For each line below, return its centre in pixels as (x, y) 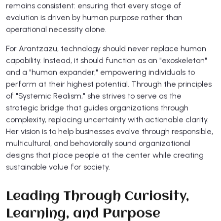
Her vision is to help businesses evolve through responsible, (110, 131)
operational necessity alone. (56, 29)
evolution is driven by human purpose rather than (94, 17)
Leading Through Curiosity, (98, 197)
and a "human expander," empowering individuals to (100, 72)
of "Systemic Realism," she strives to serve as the (94, 96)
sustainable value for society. (58, 167)
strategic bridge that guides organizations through (97, 108)
